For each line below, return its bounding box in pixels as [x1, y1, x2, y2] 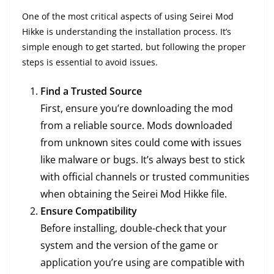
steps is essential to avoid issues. [22, 56, 158, 68]
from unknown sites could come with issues [40, 136, 242, 150]
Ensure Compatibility [40, 204, 137, 218]
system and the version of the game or [40, 239, 218, 253]
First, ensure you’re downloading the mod [40, 102, 233, 116]
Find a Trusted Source [40, 84, 142, 98]
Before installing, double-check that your [40, 221, 227, 235]
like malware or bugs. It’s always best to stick [40, 153, 245, 167]
